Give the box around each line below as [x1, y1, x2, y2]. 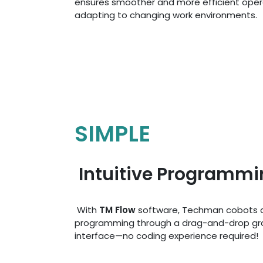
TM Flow [99, 204, 138, 216]
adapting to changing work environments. [75, 9, 257, 21]
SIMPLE [75, 119, 150, 149]
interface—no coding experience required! [75, 230, 258, 242]
